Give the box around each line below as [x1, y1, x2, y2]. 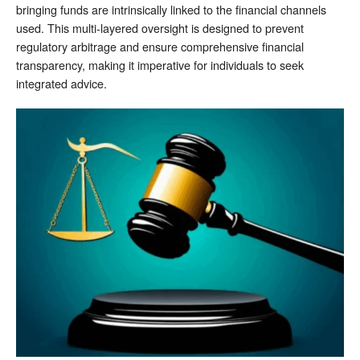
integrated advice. [16, 74, 107, 92]
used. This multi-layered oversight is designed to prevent [16, 18, 304, 36]
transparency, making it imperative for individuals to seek [16, 55, 304, 73]
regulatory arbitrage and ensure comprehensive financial [16, 37, 304, 55]
